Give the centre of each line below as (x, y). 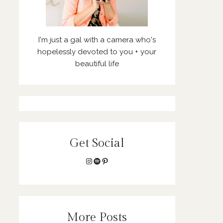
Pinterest (116, 160)
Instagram (103, 160)
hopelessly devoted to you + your (97, 52)
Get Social (97, 144)
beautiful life (97, 64)
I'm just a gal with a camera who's (97, 40)
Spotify (106, 160)
